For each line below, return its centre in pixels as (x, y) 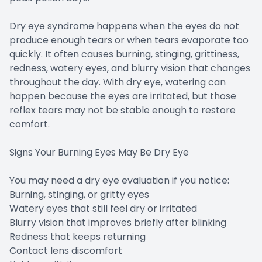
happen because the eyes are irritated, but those (123, 96)
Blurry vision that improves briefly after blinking (118, 222)
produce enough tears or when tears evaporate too (129, 40)
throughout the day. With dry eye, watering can (118, 82)
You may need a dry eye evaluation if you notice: (119, 180)
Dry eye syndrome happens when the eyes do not (124, 26)
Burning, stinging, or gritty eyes (79, 194)
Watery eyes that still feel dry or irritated (103, 208)
